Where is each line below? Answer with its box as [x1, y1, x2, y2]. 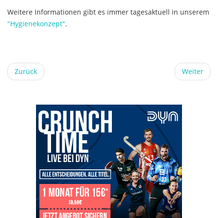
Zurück [15, 67, 37, 76]
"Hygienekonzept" [7, 19, 65, 29]
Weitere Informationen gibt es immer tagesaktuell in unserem [7, 7, 209, 17]
